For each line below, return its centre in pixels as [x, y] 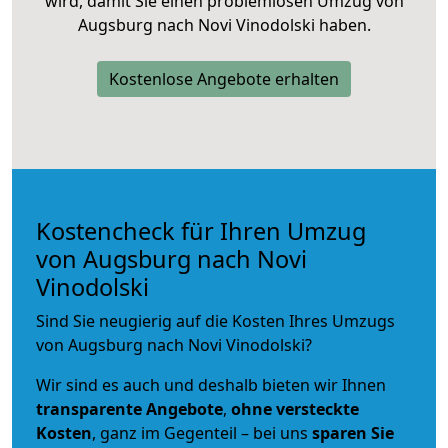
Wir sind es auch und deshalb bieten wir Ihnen [211, 384]
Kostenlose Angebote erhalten [224, 78]
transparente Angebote [129, 408]
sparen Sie [353, 432]
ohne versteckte [293, 408]
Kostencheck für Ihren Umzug [201, 230]
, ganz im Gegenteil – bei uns [202, 432]
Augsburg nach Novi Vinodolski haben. [224, 24]
